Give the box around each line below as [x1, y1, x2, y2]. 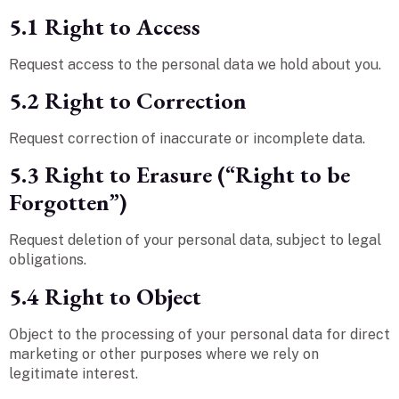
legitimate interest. [9, 364, 138, 382]
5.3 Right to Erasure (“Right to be [9, 159, 350, 191]
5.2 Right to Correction [9, 85, 247, 116]
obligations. [9, 251, 86, 269]
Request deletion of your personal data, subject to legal [9, 232, 381, 249]
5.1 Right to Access [9, 11, 200, 42]
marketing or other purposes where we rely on [9, 345, 319, 362]
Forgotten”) [9, 187, 127, 218]
